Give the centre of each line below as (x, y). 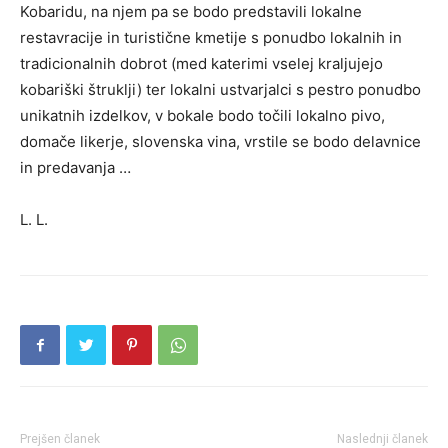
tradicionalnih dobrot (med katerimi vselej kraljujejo (201, 63)
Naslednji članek (382, 438)
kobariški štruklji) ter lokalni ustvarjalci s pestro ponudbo (220, 89)
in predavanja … (75, 167)
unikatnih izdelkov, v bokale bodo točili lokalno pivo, (202, 115)
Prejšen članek (60, 438)
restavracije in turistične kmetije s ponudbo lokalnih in (211, 37)
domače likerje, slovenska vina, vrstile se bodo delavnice (220, 141)
